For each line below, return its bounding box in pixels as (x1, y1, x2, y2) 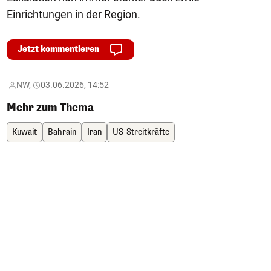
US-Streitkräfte (113, 126, 169, 138)
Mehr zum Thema (7, 100, 94, 115)
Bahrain (48, 126, 76, 138)
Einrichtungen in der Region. (7, 7, 140, 21)
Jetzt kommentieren (18, 43, 99, 55)
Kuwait (12, 126, 37, 138)
